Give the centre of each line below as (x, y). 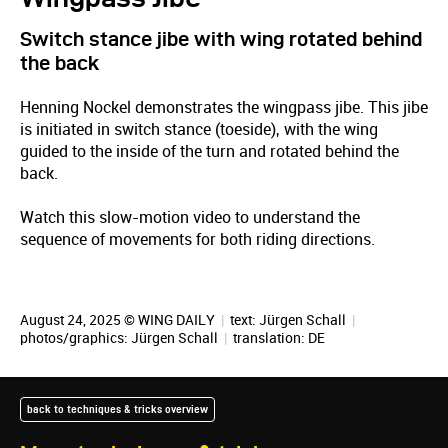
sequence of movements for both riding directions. (197, 239)
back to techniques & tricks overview (117, 409)
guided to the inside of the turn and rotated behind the (209, 151)
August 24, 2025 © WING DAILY (119, 320)
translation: (269, 338)
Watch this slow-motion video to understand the (190, 217)
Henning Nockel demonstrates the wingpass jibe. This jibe (224, 107)
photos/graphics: (75, 338)
